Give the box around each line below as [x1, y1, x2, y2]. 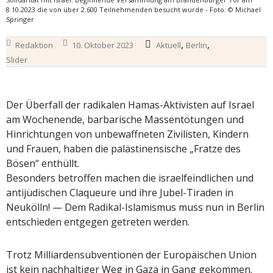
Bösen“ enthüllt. [6, 156, 79, 170]
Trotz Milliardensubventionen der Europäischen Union [6, 247, 257, 261]
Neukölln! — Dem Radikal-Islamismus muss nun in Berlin [6, 200, 264, 214]
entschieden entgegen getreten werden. [6, 214, 190, 229]
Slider [6, 54, 27, 65]
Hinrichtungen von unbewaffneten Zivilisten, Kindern [6, 127, 249, 141]
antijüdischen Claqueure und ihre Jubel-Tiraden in [6, 185, 233, 199]
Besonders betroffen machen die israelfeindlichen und [6, 171, 253, 185]
